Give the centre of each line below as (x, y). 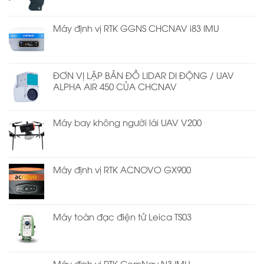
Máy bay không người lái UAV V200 (127, 122)
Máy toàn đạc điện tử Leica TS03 (122, 216)
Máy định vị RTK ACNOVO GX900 (122, 169)
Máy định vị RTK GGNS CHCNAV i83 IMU (136, 27)
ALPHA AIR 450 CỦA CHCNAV (115, 86)
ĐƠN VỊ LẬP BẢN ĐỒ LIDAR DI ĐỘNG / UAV (143, 75)
